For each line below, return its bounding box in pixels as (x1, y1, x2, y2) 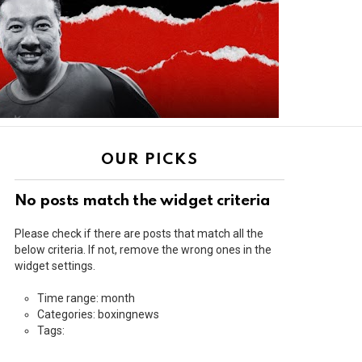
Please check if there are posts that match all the (15, 227, 263, 240)
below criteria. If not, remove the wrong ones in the (15, 243, 271, 256)
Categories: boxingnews (37, 308, 159, 321)
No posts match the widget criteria (15, 193, 271, 208)
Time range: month (37, 292, 135, 305)
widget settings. (15, 259, 95, 272)
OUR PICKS (100, 152, 199, 167)
